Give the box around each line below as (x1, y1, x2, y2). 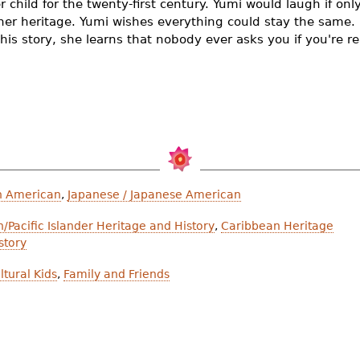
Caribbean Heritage (221, 219, 333, 233)
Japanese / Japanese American (67, 188, 241, 202)
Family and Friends (63, 268, 170, 281)
